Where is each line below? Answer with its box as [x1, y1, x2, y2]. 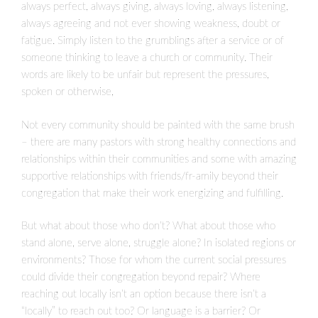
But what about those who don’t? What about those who [21, 221, 275, 232]
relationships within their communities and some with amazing [21, 153, 297, 165]
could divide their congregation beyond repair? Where [21, 272, 261, 283]
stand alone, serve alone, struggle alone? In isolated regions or [21, 238, 296, 249]
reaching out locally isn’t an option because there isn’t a [21, 289, 266, 300]
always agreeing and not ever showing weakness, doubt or [21, 18, 280, 30]
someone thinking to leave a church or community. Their [21, 53, 273, 64]
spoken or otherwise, [21, 87, 116, 98]
